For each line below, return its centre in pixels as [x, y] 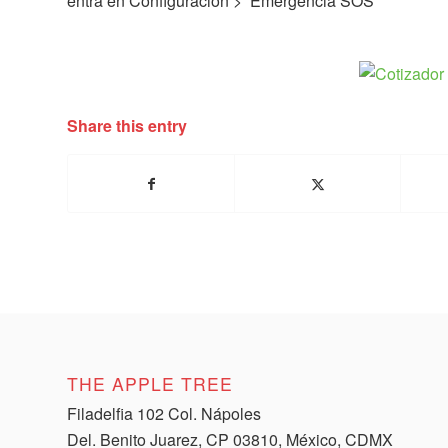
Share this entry [127, 126]
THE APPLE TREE [150, 384]
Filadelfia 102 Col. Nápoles [164, 414]
